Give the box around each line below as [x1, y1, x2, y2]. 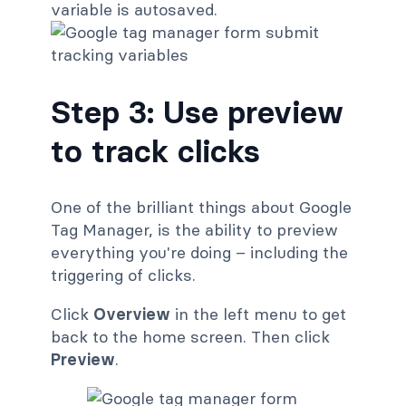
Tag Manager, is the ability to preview [51, 219, 338, 241]
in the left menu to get [170, 304, 346, 325]
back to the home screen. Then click [51, 326, 330, 348]
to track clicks [51, 130, 260, 170]
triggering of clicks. [51, 265, 196, 286]
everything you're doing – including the [51, 242, 348, 264]
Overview [93, 304, 170, 325]
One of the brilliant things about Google [51, 197, 352, 218]
